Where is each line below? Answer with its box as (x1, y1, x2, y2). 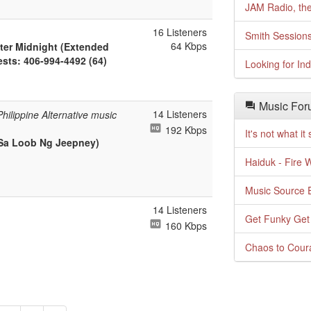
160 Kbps (162, 219, 207, 233)
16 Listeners (153, 25, 207, 39)
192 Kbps (162, 123, 207, 137)
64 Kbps (171, 39, 207, 53)
